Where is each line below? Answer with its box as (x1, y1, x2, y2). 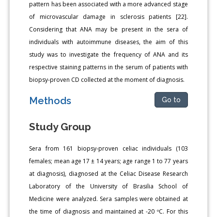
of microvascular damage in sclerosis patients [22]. (29, 12, 188, 21)
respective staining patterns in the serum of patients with (29, 62, 188, 71)
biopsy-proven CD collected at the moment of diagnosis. (29, 75, 185, 84)
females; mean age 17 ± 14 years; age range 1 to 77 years (29, 156, 188, 165)
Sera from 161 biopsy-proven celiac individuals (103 (29, 144, 188, 153)
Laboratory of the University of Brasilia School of (29, 182, 188, 190)
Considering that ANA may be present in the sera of (29, 25, 188, 33)
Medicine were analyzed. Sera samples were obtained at (29, 194, 188, 203)
